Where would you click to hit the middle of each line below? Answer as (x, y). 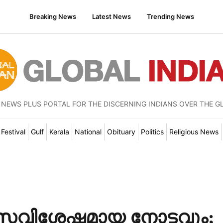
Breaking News (53, 16)
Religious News (194, 132)
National (88, 132)
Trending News (170, 16)
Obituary (121, 132)
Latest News (111, 16)
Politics (152, 132)
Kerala (59, 132)
